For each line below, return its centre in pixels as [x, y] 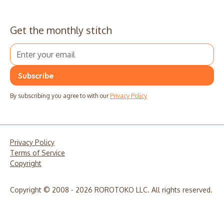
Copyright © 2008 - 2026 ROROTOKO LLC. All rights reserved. [111, 190]
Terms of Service [37, 153]
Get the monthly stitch [61, 30]
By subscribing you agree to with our [60, 96]
